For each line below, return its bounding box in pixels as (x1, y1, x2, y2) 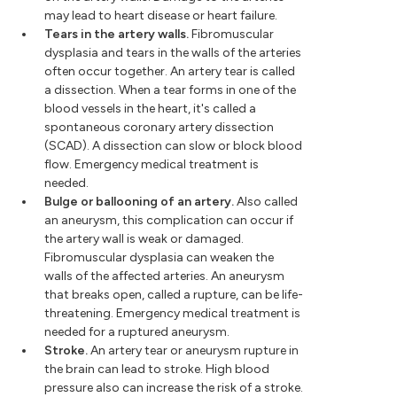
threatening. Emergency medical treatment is (44, 306, 300, 322)
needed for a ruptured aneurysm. (44, 324, 230, 340)
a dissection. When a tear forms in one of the (44, 82, 296, 98)
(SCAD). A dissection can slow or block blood (44, 138, 302, 154)
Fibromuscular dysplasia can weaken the (44, 250, 274, 266)
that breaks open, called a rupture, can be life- (44, 287, 303, 303)
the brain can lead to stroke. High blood (44, 362, 269, 378)
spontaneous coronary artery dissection (44, 120, 274, 136)
